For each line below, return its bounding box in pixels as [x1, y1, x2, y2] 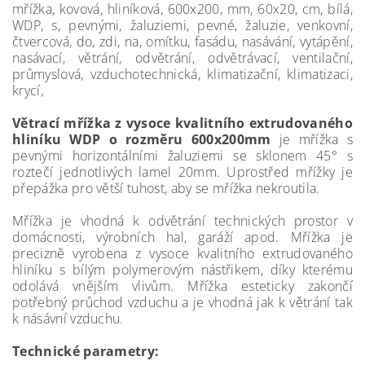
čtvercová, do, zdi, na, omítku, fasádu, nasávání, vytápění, [12, 33, 353, 51]
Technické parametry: [12, 342, 160, 360]
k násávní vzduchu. [12, 310, 124, 328]
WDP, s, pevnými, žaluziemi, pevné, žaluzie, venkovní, [12, 16, 353, 34]
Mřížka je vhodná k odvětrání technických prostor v [12, 212, 353, 230]
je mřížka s [270, 130, 353, 148]
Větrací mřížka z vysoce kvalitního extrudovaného [12, 114, 353, 132]
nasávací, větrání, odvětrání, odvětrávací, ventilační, [12, 49, 353, 67]
